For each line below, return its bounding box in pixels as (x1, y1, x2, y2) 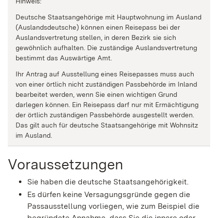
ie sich (156, 34, 176, 42)
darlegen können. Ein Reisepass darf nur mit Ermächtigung (16, 101, 199, 109)
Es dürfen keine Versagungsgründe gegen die (27, 189, 190, 199)
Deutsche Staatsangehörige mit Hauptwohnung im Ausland (16, 13, 201, 21)
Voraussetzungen (8, 155, 123, 173)
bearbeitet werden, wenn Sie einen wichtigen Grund (16, 91, 177, 99)
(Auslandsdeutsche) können (16, 23, 106, 32)
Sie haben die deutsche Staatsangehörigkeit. (27, 177, 189, 186)
